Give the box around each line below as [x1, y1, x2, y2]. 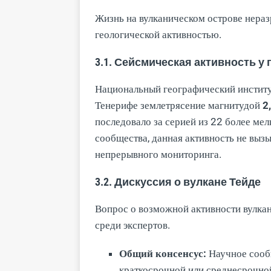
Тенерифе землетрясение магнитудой [95, 99, 263, 111]
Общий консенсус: [119, 247, 206, 260]
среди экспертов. [95, 218, 170, 231]
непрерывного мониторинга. [95, 148, 221, 160]
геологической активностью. [95, 28, 221, 41]
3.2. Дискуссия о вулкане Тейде [95, 175, 261, 188]
